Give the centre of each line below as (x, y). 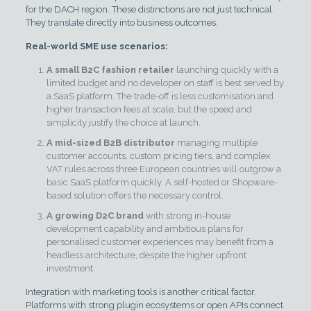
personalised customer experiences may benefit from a (160, 242)
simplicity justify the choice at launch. (123, 122)
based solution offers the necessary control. (135, 195)
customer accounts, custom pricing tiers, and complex (158, 155)
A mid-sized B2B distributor (110, 142)
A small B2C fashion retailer (110, 69)
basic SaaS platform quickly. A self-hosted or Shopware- (162, 182)
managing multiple (216, 142)
